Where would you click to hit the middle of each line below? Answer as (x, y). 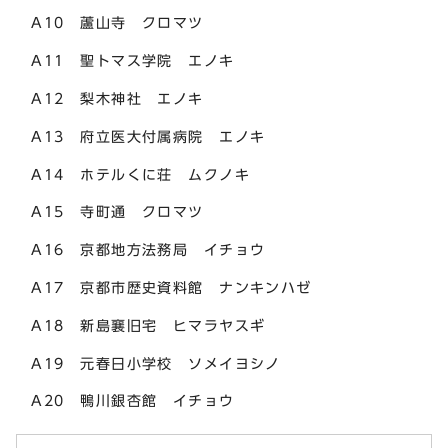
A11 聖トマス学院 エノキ (125, 61)
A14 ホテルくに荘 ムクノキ (133, 174)
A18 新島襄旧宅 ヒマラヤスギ (141, 325)
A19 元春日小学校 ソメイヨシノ (148, 363)
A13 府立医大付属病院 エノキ (141, 136)
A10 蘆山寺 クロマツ (110, 23)
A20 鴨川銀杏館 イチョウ (125, 401)
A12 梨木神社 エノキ (110, 98)
